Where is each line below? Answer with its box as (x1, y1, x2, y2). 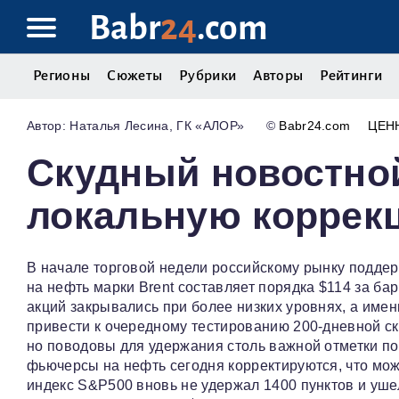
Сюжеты (107, 68, 163, 84)
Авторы (253, 68, 304, 84)
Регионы (33, 68, 91, 84)
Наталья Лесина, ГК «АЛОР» (69, 118, 245, 134)
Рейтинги (320, 68, 382, 84)
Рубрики (179, 68, 237, 84)
